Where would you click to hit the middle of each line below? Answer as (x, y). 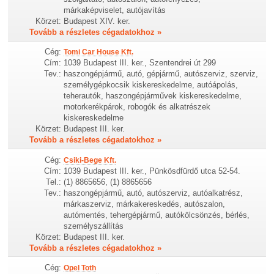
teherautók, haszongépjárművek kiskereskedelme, (153, 96)
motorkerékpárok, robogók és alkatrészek (137, 107)
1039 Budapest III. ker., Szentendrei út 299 (140, 63)
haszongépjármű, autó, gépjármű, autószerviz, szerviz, (161, 74)
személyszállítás (94, 226)
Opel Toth (80, 268)
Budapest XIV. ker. (97, 21)
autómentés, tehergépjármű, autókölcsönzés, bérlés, (157, 215)
